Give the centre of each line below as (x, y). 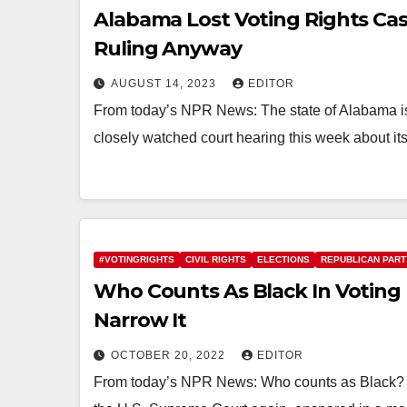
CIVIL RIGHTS (216, 259)
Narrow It (140, 320)
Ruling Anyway (168, 49)
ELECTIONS (283, 259)
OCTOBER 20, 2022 (170, 355)
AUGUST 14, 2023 (165, 84)
